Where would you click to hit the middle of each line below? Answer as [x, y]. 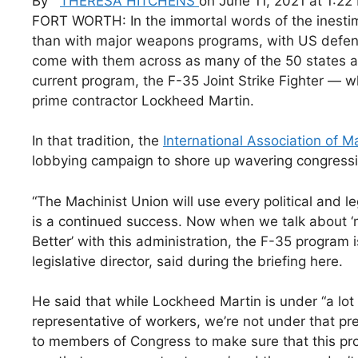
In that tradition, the [97, 141]
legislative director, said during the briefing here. [187, 261]
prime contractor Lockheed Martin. [143, 100]
